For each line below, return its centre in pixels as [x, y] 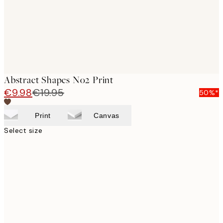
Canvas [107, 115]
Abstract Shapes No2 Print [59, 80]
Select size [23, 130]
